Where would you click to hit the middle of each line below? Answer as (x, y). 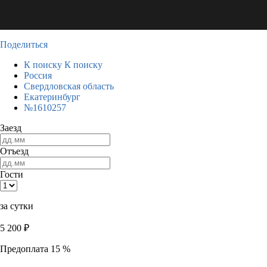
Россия (38, 75)
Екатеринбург (52, 97)
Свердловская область (69, 86)
